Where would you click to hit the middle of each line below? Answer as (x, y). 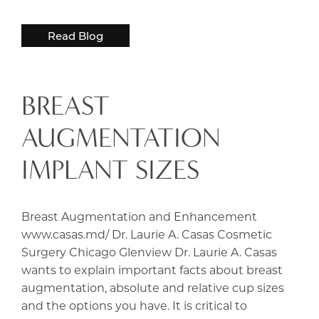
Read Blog (75, 35)
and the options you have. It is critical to (134, 305)
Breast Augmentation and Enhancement (139, 216)
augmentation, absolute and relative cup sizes (153, 287)
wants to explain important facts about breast (152, 269)
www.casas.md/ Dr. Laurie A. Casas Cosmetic (147, 234)
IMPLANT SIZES (110, 169)
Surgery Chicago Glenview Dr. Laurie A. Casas (149, 251)
